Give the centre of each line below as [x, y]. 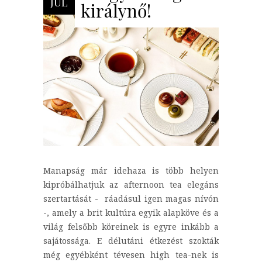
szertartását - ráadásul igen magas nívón [131, 199]
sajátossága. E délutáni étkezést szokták [131, 241]
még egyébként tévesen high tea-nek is [131, 255]
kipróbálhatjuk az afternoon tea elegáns [131, 185]
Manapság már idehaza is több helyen [131, 171]
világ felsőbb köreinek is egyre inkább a [131, 227]
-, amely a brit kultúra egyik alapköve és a [131, 213]
